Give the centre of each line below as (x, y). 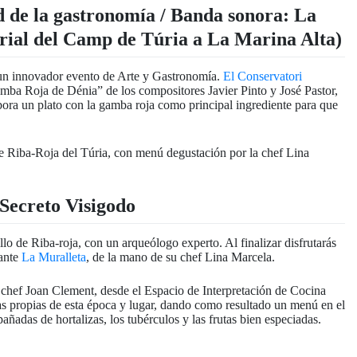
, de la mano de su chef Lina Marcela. (180, 257)
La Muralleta (54, 257)
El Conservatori (263, 76)
